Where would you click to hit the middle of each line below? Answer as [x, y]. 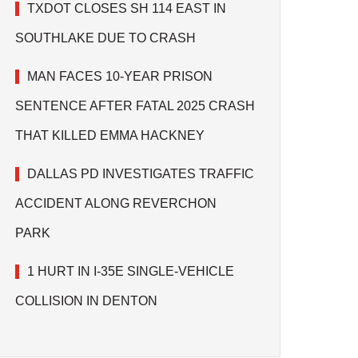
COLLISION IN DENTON [88, 301]
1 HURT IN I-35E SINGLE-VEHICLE [130, 271]
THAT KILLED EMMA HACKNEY [111, 135]
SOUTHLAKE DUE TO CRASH [105, 38]
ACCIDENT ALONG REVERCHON [115, 203]
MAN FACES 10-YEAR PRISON [119, 76]
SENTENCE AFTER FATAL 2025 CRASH [135, 106]
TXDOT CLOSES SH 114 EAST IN [126, 8]
